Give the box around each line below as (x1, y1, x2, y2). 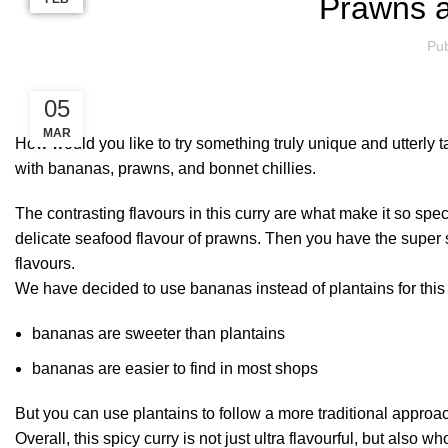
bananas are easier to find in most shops (32, 359, 318, 377)
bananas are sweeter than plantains (32, 324, 285, 342)
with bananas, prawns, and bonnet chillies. (15, 159, 316, 177)
